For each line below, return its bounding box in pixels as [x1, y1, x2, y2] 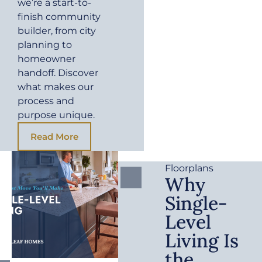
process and [18, 95, 74, 106]
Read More [30, 130, 78, 142]
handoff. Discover [18, 67, 98, 78]
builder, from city [18, 25, 96, 36]
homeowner [18, 53, 75, 64]
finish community [18, 11, 101, 22]
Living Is [165, 228, 239, 253]
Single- [165, 191, 227, 215]
